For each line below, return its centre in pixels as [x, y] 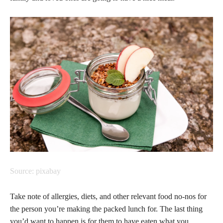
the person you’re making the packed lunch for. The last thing [106, 209]
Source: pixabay [35, 171]
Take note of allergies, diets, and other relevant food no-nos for [108, 196]
